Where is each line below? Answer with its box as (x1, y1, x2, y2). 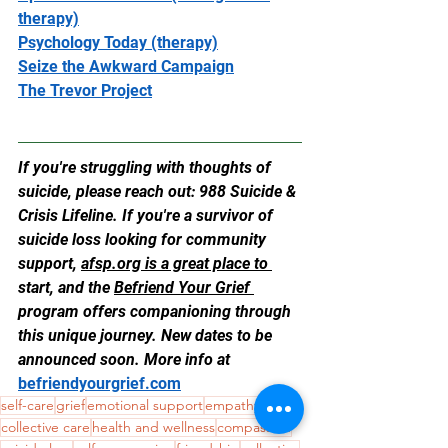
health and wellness (92, 417, 215, 436)
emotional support (87, 395, 203, 414)
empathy (205, 395, 260, 414)
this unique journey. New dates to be (18, 325, 276, 345)
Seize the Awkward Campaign (18, 56, 234, 76)
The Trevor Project (18, 80, 152, 100)
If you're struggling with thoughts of (18, 157, 275, 177)
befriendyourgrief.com (18, 373, 181, 393)
